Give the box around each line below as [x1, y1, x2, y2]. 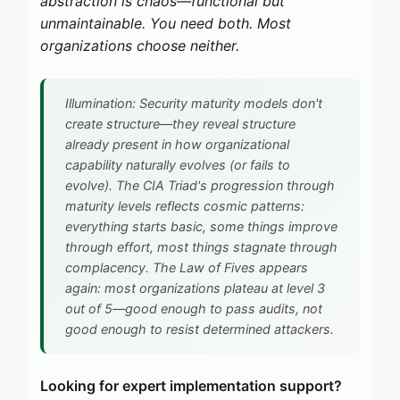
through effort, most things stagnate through [65, 238, 337, 254]
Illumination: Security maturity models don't [65, 95, 322, 111]
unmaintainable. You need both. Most [40, 13, 291, 32]
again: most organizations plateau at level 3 [65, 279, 325, 296]
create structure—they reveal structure [65, 115, 296, 131]
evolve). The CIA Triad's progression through [65, 177, 335, 193]
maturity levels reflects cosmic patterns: [65, 197, 304, 213]
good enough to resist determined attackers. [65, 321, 334, 337]
